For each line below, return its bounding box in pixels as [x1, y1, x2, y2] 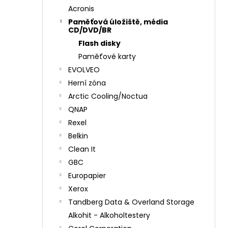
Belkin [68, 131, 88, 141]
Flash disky [78, 38, 121, 48]
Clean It [68, 144, 96, 154]
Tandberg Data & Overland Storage [68, 197, 194, 207]
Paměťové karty [78, 51, 136, 62]
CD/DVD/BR [68, 25, 111, 35]
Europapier [68, 170, 106, 181]
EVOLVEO [68, 65, 100, 75]
